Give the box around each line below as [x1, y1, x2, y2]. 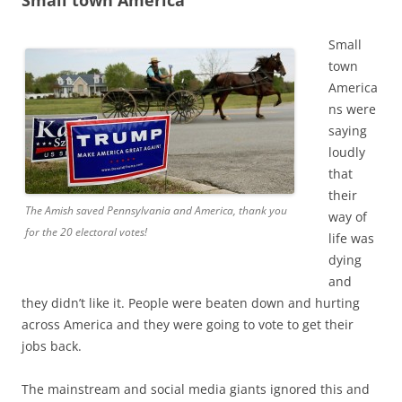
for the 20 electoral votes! [25, 223, 147, 240]
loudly [328, 143, 365, 161]
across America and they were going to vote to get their [22, 315, 354, 333]
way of [328, 207, 367, 225]
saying [328, 121, 367, 139]
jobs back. [22, 336, 82, 354]
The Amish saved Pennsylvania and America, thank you [25, 202, 287, 218]
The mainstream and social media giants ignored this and [22, 380, 370, 398]
